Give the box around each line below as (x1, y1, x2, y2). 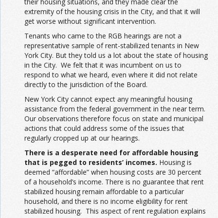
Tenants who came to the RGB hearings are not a (24, 31, 182, 40)
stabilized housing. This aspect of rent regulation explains (24, 206, 206, 216)
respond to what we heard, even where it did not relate (24, 70, 198, 79)
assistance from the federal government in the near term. (24, 104, 205, 113)
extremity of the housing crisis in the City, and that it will (24, 6, 200, 16)
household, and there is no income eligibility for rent (24, 196, 188, 206)
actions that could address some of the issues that (24, 123, 184, 133)
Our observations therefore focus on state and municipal (24, 113, 203, 123)
